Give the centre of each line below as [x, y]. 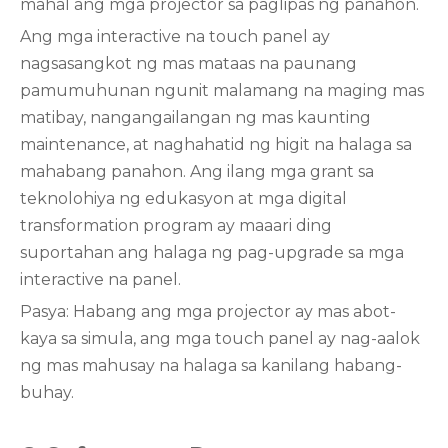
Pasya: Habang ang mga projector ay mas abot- [208, 311]
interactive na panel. [100, 279]
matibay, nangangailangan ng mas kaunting [195, 117]
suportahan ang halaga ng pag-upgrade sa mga [212, 252]
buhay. [47, 392]
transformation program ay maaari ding [176, 225]
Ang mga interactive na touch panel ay [175, 36]
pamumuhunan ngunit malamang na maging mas [222, 90]
